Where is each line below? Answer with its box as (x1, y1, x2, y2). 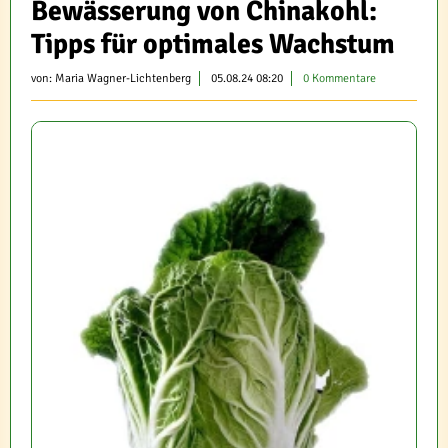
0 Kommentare (303, 71, 376, 86)
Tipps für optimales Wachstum (31, 27, 395, 61)
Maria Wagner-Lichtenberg (55, 71, 191, 86)
